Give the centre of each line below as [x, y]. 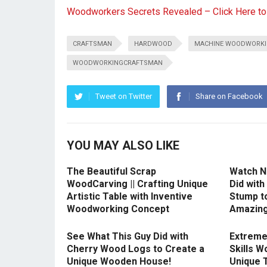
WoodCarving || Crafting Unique [137, 184]
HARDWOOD [153, 44]
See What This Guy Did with [128, 237]
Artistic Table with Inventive [130, 197]
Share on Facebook [229, 97]
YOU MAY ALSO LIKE [123, 146]
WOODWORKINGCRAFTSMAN [118, 63]
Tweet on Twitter [124, 97]
